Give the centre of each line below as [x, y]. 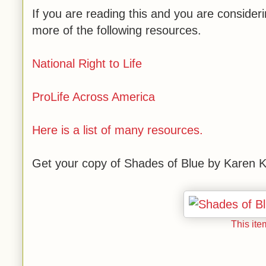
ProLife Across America [94, 97]
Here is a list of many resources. [118, 130]
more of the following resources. [117, 30]
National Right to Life [87, 64]
